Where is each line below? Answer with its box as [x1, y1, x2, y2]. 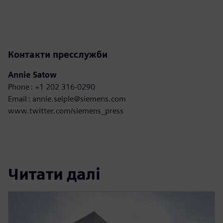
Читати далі [8, 164, 101, 184]
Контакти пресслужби [8, 49, 108, 60]
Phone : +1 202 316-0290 [8, 82, 96, 92]
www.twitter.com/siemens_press [8, 106, 123, 115]
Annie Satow [8, 70, 57, 80]
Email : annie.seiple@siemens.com [8, 94, 126, 104]
